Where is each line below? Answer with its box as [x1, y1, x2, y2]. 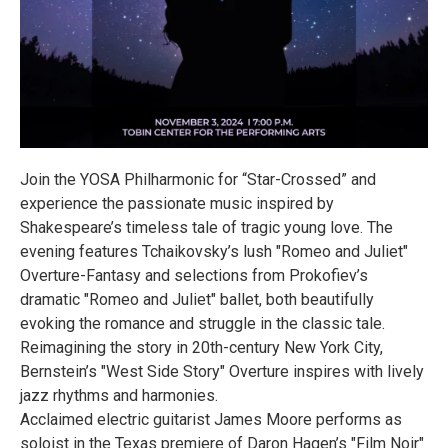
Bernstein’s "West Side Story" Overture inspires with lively [20, 362, 424, 381]
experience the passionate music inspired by [20, 194, 334, 213]
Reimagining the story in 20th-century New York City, [20, 338, 383, 357]
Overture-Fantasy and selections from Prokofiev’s [20, 266, 368, 285]
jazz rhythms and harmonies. [20, 386, 218, 405]
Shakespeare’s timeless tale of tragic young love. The [20, 218, 393, 237]
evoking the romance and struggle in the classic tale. [20, 314, 385, 333]
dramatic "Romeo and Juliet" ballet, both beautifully [20, 290, 374, 309]
